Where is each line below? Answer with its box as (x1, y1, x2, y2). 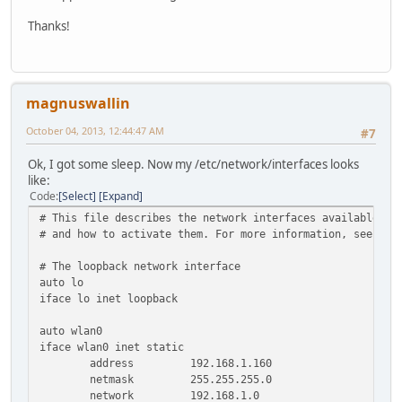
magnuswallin (26, 92, 130, 113)
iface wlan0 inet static (39, 339, 184, 354)
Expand (102, 188, 139, 204)
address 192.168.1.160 (39, 355, 272, 370)
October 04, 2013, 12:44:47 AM (26, 123, 164, 137)
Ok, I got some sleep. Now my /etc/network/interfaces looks (28, 155, 359, 172)
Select (62, 188, 92, 204)
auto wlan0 (39, 323, 102, 337)
